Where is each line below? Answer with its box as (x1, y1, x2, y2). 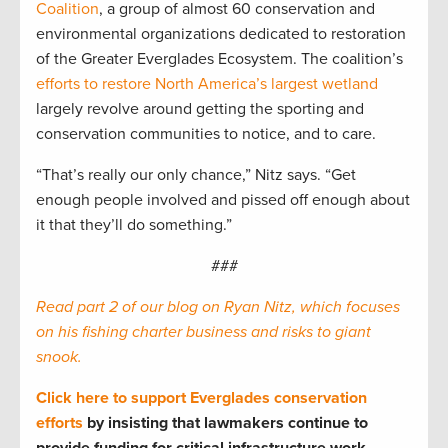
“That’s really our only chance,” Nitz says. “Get (36, 164, 356, 185)
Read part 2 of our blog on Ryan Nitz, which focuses (36, 296, 400, 317)
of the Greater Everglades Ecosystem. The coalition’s (36, 48, 403, 69)
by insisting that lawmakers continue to (87, 412, 368, 433)
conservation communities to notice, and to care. (36, 123, 376, 144)
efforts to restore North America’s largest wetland (36, 73, 378, 94)
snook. (36, 346, 82, 367)
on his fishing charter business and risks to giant (36, 321, 371, 342)
